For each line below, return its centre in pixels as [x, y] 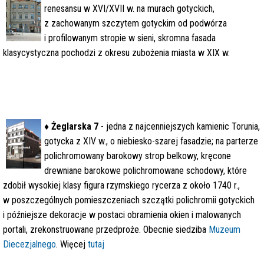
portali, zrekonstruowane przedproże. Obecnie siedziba [106, 230]
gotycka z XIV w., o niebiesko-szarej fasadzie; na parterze [151, 141]
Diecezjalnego [29, 244]
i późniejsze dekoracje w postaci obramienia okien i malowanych [122, 215]
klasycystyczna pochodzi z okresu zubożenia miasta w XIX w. [116, 53]
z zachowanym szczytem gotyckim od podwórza [136, 23]
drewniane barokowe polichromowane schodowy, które [146, 171]
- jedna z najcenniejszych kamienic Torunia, [179, 126]
